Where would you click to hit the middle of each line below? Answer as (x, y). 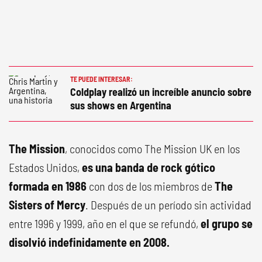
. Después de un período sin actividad (168, 205)
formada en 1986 (49, 186)
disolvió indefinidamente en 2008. (89, 242)
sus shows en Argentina (121, 105)
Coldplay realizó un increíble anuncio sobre (161, 92)
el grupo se (227, 223)
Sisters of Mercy (47, 205)
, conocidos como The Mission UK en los (152, 149)
